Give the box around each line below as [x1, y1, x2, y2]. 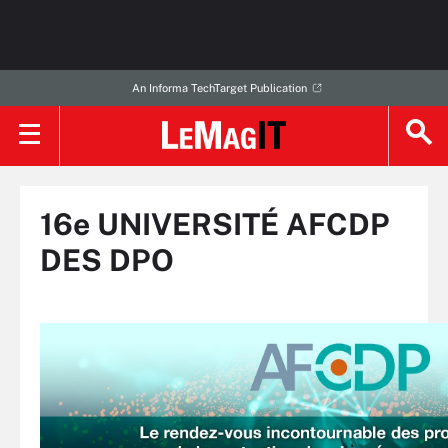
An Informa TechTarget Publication [131, 82, 307, 94]
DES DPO [40, 242, 174, 279]
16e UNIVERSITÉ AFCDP [40, 206, 390, 243]
